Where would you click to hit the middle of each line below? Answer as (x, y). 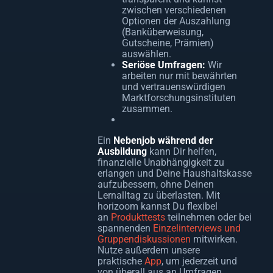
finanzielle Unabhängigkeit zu (161, 162)
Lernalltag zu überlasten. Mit (159, 195)
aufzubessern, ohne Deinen (156, 184)
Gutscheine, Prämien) (168, 43)
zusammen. (147, 109)
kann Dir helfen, (182, 151)
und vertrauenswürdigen (174, 87)
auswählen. (147, 54)
